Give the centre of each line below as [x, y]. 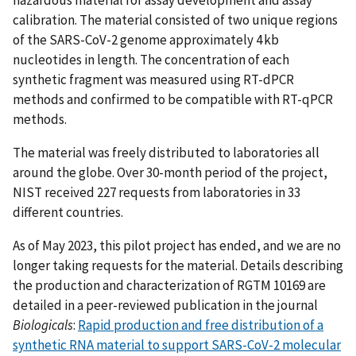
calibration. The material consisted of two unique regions [175, 19]
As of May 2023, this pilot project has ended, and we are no [177, 245]
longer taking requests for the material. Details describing [178, 265]
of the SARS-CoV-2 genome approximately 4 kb [146, 39]
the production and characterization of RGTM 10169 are [169, 285]
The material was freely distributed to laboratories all [166, 152]
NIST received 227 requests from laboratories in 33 [157, 192]
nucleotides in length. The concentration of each [151, 59]
